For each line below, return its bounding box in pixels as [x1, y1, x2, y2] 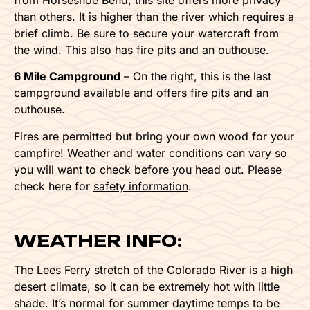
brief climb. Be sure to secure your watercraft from [14, 26, 279, 40]
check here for [14, 179, 93, 193]
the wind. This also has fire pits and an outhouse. [14, 42, 269, 57]
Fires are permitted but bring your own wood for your [14, 129, 294, 143]
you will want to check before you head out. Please [14, 162, 282, 176]
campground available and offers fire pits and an [14, 86, 268, 100]
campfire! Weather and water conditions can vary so [14, 145, 287, 160]
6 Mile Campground [14, 69, 120, 84]
